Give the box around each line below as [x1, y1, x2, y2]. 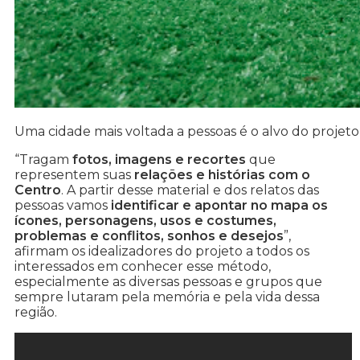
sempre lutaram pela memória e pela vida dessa [14, 289, 320, 305]
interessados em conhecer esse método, [14, 259, 271, 275]
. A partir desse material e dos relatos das [61, 182, 319, 198]
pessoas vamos [14, 198, 111, 214]
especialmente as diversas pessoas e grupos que [14, 274, 322, 290]
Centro [14, 182, 61, 198]
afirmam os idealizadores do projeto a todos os [14, 243, 309, 260]
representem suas [14, 167, 134, 183]
